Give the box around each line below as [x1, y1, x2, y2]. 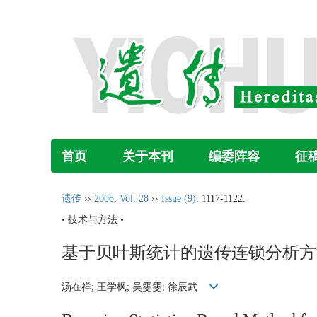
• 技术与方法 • [62, 214, 124, 225]
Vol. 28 [120, 193, 149, 204]
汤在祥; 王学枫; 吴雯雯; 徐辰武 [62, 282, 209, 293]
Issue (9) [161, 193, 196, 204]
